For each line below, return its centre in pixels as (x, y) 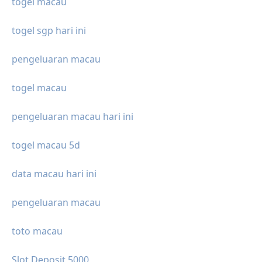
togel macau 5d (46, 145)
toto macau (37, 231)
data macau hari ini (54, 173)
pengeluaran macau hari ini (73, 116)
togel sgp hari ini (49, 30)
